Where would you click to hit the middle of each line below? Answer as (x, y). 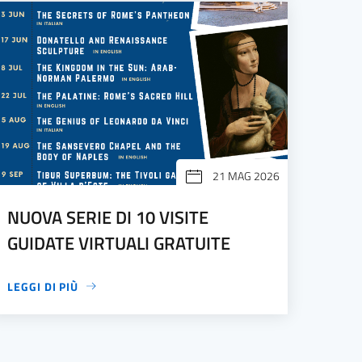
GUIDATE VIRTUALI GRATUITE (119, 243)
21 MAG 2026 (246, 175)
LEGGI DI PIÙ (43, 286)
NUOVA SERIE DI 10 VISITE (108, 217)
